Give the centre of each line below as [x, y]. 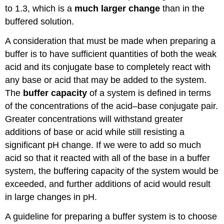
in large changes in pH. [51, 197]
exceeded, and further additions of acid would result [108, 184]
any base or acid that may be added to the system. [106, 80]
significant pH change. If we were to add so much [103, 145]
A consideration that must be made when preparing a [110, 41]
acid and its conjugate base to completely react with [108, 67]
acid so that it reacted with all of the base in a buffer [108, 158]
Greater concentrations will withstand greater [94, 119]
